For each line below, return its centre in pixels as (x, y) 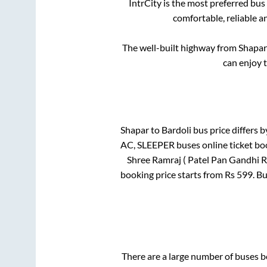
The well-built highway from (180, 48)
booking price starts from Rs (178, 174)
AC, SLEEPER (147, 144)
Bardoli (176, 129)
